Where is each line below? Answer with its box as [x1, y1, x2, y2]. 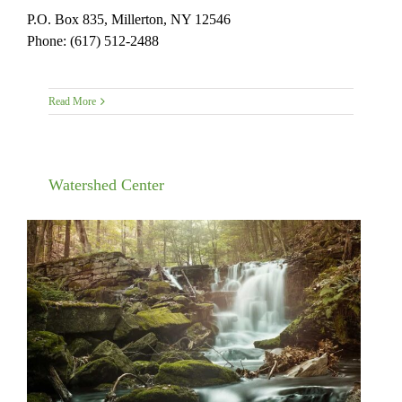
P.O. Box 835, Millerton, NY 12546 [27, 11, 231, 27]
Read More [48, 94, 96, 108]
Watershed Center [48, 175, 164, 194]
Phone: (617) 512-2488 [27, 32, 159, 48]
